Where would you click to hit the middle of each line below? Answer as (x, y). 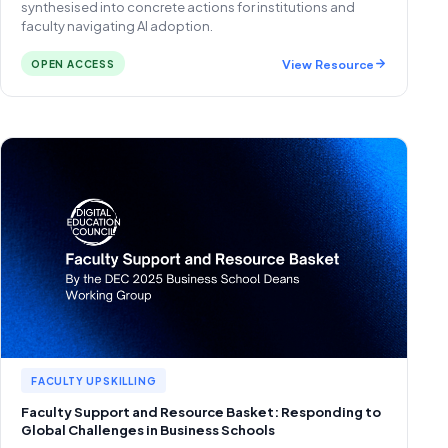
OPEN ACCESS (73, 64)
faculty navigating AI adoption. (117, 26)
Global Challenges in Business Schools (148, 430)
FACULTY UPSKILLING (94, 381)
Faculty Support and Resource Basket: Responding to (201, 412)
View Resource (328, 63)
